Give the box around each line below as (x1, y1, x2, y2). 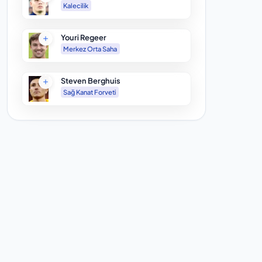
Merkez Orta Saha (63, 44, 118, 53)
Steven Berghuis (60, 76, 120, 86)
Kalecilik (63, 1, 89, 10)
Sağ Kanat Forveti (63, 88, 116, 96)
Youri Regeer (60, 33, 106, 43)
